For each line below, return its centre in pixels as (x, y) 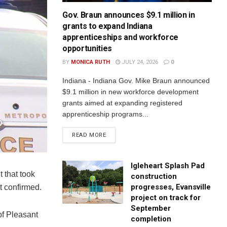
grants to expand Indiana (107, 26)
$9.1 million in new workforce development (131, 91)
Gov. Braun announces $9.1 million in (129, 15)
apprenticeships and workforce (121, 37)
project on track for (166, 197)
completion (151, 219)
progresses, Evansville (171, 187)
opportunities (87, 48)
